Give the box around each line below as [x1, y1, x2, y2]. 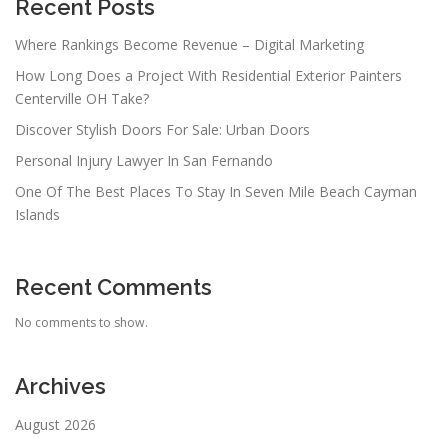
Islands [15, 205, 60, 225]
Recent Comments [15, 274, 212, 301]
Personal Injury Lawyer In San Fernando [15, 151, 273, 171]
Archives [15, 373, 106, 400]
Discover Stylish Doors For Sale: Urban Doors [15, 120, 310, 140]
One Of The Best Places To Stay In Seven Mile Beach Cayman [15, 182, 417, 202]
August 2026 [15, 414, 96, 434]
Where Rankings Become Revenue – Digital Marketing [15, 35, 364, 55]
